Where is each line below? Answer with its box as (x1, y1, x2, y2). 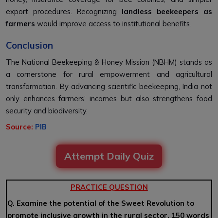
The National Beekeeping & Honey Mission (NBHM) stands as (6, 57, 212, 67)
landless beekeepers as (122, 7, 212, 17)
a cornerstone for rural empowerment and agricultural (6, 70, 212, 79)
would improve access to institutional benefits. (35, 19, 191, 29)
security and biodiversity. (6, 106, 91, 116)
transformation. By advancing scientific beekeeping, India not (6, 82, 212, 91)
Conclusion (6, 39, 53, 52)
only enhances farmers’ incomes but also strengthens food (6, 94, 212, 104)
